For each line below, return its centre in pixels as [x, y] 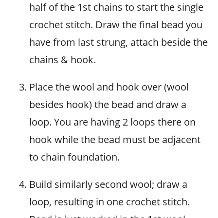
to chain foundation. [74, 157]
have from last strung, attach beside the [118, 42]
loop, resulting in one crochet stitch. [109, 202]
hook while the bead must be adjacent [115, 139]
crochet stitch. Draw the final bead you [116, 25]
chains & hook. [63, 60]
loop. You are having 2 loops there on [112, 122]
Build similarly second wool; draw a [108, 184]
